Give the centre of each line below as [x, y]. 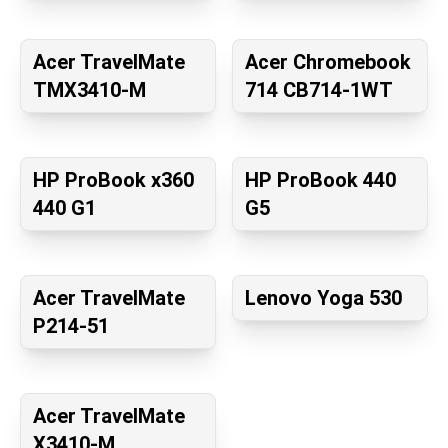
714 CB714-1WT [319, 90]
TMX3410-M [89, 90]
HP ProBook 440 [320, 180]
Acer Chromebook [328, 62]
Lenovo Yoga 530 [323, 298]
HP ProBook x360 [113, 180]
